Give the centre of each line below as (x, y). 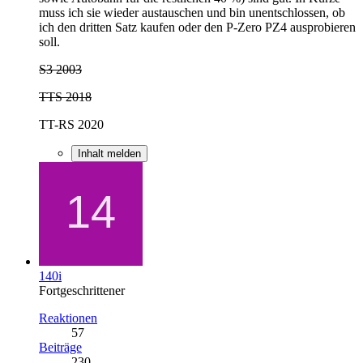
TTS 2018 (65, 96)
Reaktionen (68, 318)
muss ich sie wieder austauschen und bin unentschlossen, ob (192, 12)
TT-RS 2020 (71, 124)
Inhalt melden (109, 153)
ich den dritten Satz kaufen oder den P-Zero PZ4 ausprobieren (197, 27)
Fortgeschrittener (82, 290)
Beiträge (60, 347)
